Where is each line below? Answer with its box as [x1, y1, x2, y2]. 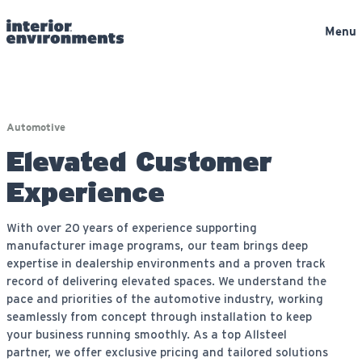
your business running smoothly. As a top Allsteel [6, 327, 287, 341]
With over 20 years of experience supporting [6, 221, 257, 234]
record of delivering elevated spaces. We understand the [6, 274, 326, 288]
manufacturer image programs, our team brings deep [6, 238, 308, 252]
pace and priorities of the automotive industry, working [6, 292, 323, 305]
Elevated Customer [6, 145, 271, 177]
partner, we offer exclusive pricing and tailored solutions [6, 345, 328, 359]
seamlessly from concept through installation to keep [6, 309, 312, 323]
